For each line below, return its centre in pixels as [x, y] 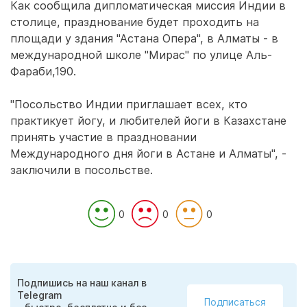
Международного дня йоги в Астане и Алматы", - [148, 153]
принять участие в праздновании [103, 137]
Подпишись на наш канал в [82, 283]
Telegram [40, 295]
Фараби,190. [43, 71]
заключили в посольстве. [82, 170]
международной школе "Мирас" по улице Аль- [141, 55]
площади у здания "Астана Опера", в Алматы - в [144, 38]
